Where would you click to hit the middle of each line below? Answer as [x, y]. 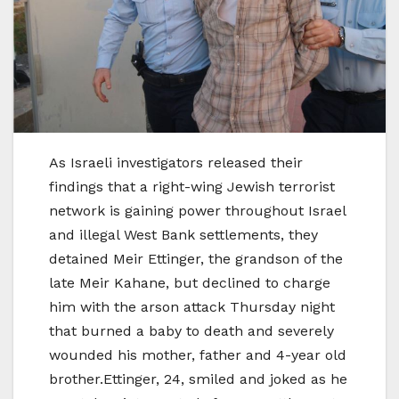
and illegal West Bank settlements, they [183, 234]
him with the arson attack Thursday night [192, 306]
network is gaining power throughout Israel [197, 210]
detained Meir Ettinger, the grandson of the [196, 258]
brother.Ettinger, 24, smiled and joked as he [198, 379]
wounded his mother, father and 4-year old [198, 354]
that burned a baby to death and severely [191, 330]
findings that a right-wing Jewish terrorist [192, 186]
